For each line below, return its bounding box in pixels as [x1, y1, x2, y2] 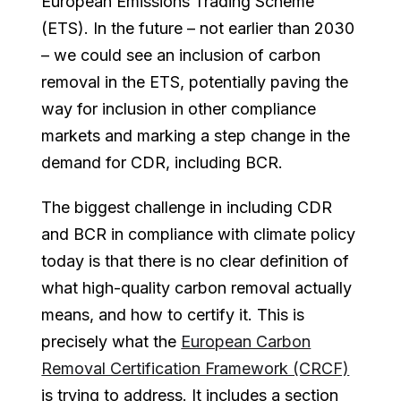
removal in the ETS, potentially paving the [41, 72, 349, 91]
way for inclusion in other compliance [41, 98, 317, 118]
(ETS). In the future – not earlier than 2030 [41, 18, 355, 38]
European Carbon [181, 331, 311, 351]
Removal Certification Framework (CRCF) [41, 358, 350, 378]
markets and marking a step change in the [41, 125, 351, 145]
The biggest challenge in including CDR [41, 197, 333, 217]
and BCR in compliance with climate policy [41, 224, 356, 243]
